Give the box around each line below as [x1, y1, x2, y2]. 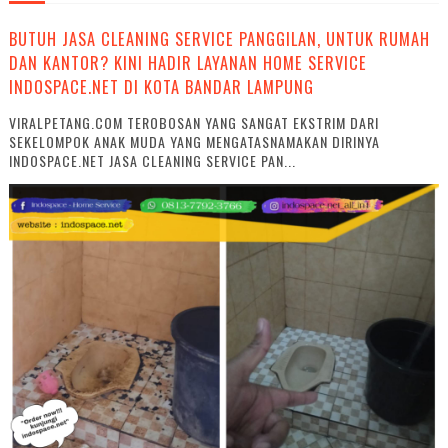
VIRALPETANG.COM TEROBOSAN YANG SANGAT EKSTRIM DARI [8, 112, 379, 134]
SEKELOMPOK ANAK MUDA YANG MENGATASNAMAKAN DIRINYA [8, 131, 380, 153]
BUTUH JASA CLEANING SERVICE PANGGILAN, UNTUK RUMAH [8, 26, 430, 52]
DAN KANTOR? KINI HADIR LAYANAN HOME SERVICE [8, 50, 367, 76]
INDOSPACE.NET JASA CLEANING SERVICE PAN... [8, 150, 296, 172]
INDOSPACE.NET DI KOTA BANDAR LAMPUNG [8, 74, 314, 100]
